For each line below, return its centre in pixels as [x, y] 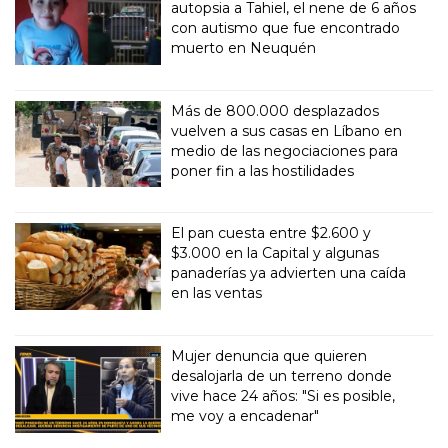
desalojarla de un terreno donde [282, 376]
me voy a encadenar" [245, 416]
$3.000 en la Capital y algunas [275, 253]
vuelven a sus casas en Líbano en [287, 130]
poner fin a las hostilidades [263, 170]
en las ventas [217, 293]
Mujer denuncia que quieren [269, 356]
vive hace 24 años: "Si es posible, [283, 396]
